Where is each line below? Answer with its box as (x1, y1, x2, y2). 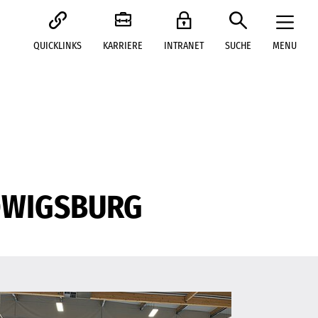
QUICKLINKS (33, 40, 82, 52)
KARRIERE (103, 40, 143, 52)
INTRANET (164, 40, 204, 52)
